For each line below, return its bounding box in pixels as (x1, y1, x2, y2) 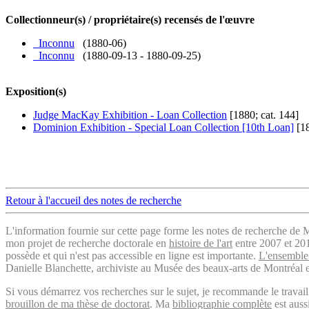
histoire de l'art (169, 237, 232, 250)
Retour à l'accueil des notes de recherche (6, 195, 181, 207)
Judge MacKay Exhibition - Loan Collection (33, 109, 227, 121)
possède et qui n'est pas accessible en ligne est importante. (6, 250, 259, 262)
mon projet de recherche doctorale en (6, 237, 169, 250)
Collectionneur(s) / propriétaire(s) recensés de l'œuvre (6, 14, 255, 26)
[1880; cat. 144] (227, 109, 299, 121)
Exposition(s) (6, 86, 66, 98)
